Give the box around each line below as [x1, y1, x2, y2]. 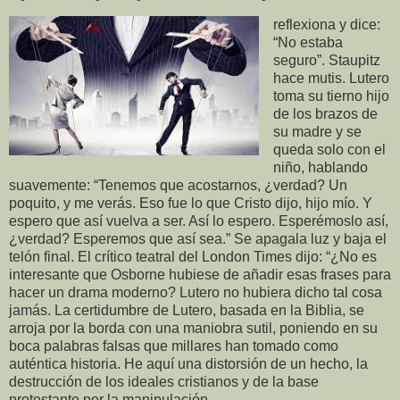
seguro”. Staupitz [272, 52, 380, 68]
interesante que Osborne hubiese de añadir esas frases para [9, 266, 391, 282]
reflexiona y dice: [272, 16, 380, 32]
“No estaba [272, 34, 343, 50]
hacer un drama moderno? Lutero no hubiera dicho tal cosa [9, 284, 382, 300]
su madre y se [272, 123, 362, 139]
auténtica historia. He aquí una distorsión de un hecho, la [9, 355, 368, 371]
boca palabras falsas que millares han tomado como [9, 337, 338, 354]
